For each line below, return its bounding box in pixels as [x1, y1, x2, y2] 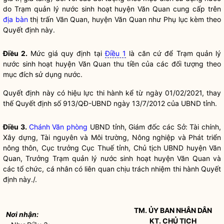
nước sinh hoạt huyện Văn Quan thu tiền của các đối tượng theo [3, 59, 221, 68]
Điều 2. [3, 49, 30, 57]
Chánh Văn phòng [28, 122, 87, 131]
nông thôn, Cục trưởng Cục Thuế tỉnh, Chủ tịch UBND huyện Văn [3, 143, 221, 152]
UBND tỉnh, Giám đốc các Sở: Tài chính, [87, 122, 221, 131]
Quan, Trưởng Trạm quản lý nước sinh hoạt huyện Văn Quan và [3, 154, 221, 162]
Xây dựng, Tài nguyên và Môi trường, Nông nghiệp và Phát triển [3, 133, 221, 141]
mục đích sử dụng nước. [3, 70, 82, 78]
